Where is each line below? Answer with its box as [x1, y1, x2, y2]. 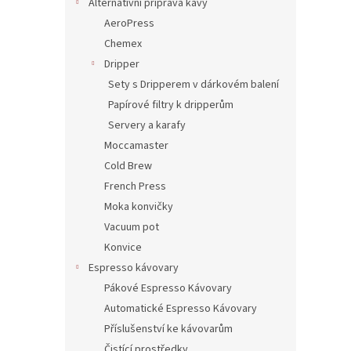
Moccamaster [104, 138, 168, 154]
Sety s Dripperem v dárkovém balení [108, 77, 279, 93]
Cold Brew [104, 158, 152, 175]
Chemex [104, 36, 142, 52]
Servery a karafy [108, 118, 186, 134]
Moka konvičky [104, 199, 173, 215]
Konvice [104, 240, 142, 256]
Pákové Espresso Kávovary [104, 280, 232, 297]
